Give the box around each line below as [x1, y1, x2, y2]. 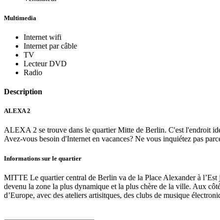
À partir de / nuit [5, 209, 62, 218]
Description [4, 87, 42, 96]
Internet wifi [24, 32, 61, 41]
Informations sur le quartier [4, 154, 82, 162]
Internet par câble [24, 41, 77, 50]
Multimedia [4, 14, 36, 22]
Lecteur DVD [24, 59, 67, 68]
